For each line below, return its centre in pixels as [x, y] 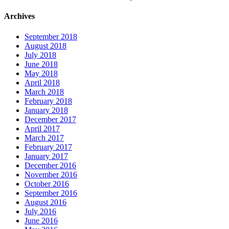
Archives [19, 16]
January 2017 [46, 156]
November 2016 [51, 174]
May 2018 [41, 73]
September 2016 [51, 193]
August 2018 [45, 45]
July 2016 [40, 211]
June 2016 [41, 220]
